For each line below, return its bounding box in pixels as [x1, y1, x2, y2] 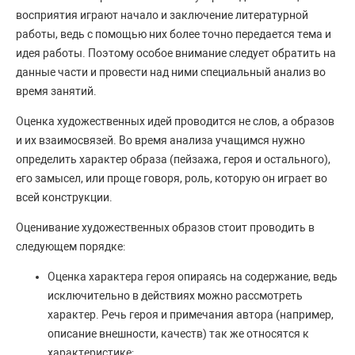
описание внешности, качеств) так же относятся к [48, 327, 309, 341]
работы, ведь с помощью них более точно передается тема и [16, 28, 331, 41]
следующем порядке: [16, 240, 125, 254]
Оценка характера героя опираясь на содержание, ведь [48, 270, 338, 284]
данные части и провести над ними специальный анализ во [16, 66, 326, 79]
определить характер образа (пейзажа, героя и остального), [16, 153, 330, 166]
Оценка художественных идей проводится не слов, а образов [16, 115, 334, 128]
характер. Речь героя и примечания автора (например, [48, 308, 334, 322]
